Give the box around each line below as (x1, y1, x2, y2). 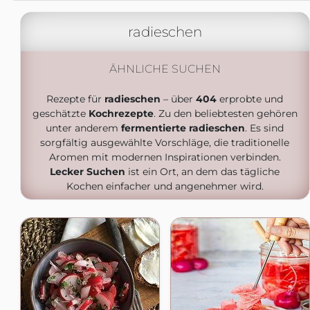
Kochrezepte (88, 107, 154, 120)
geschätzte (32, 107, 89, 120)
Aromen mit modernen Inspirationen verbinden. (48, 151, 281, 163)
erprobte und (217, 93, 283, 105)
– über (161, 93, 196, 105)
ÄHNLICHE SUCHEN (109, 62, 221, 75)
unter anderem (46, 122, 121, 134)
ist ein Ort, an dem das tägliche (125, 165, 280, 178)
